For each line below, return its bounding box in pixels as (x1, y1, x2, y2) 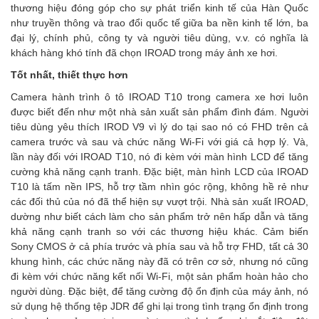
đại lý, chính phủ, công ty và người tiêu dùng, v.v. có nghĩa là (11, 32, 308, 43)
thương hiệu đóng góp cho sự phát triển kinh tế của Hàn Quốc (11, 2, 308, 14)
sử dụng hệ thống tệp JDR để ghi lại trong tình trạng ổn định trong (11, 300, 308, 312)
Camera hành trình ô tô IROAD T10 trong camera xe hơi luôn (11, 91, 308, 103)
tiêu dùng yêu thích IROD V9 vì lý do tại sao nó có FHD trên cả (11, 121, 308, 132)
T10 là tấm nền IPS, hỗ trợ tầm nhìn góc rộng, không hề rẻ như (11, 181, 308, 192)
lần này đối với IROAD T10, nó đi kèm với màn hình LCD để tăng (11, 151, 308, 162)
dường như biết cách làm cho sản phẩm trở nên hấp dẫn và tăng (11, 211, 308, 222)
